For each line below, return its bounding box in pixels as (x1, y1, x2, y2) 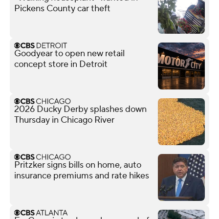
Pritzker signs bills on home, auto (14, 159, 141, 171)
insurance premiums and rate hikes (14, 170, 149, 181)
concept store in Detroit (14, 58, 108, 70)
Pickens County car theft (14, 2, 110, 14)
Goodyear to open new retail (14, 47, 125, 59)
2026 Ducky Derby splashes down (14, 103, 147, 115)
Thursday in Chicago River (14, 114, 114, 126)
